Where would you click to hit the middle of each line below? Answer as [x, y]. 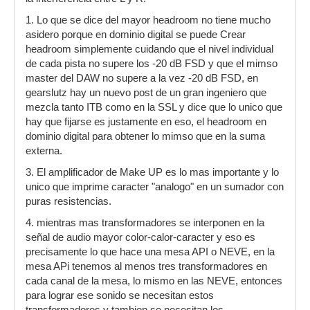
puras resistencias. [69, 201]
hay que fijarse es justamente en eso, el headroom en [146, 122]
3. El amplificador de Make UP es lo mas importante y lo [152, 172]
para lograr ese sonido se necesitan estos [120, 295]
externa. [44, 151]
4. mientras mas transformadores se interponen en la [145, 223]
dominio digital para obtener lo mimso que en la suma [145, 136]
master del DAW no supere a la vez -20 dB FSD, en [142, 78]
